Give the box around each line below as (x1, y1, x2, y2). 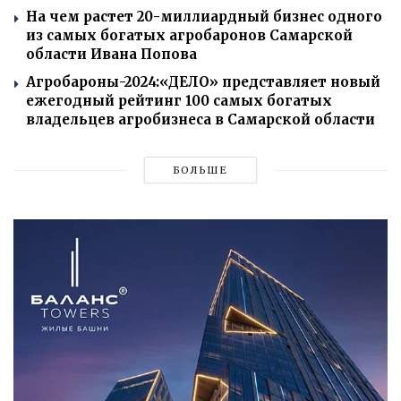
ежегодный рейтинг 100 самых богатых (26, 92, 332, 110)
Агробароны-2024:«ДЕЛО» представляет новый (26, 73, 380, 91)
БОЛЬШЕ (173, 164, 228, 177)
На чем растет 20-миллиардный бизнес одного (26, 8, 382, 26)
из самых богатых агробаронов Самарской (26, 27, 353, 45)
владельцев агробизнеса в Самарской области (26, 111, 375, 129)
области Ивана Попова (26, 46, 197, 64)
